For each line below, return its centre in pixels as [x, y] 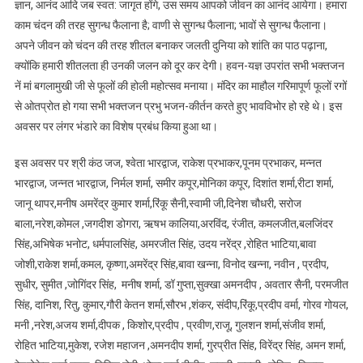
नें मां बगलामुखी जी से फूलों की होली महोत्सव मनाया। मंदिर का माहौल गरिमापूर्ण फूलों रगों [180, 85]
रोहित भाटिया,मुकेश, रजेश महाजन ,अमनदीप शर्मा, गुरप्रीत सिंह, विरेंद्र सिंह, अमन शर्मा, [180, 345]
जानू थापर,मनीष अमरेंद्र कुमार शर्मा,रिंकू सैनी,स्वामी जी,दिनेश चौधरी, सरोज [158, 203]
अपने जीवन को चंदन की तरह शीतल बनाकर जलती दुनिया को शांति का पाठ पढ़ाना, [171, 45]
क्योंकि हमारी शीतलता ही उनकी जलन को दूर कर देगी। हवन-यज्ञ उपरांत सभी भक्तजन [179, 65]
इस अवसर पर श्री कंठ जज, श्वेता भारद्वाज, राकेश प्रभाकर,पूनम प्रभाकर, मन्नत [168, 162]
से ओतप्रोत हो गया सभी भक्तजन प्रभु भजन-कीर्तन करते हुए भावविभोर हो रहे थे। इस [178, 106]
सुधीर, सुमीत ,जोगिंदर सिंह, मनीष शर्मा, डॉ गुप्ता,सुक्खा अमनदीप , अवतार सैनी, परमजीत [181, 284]
